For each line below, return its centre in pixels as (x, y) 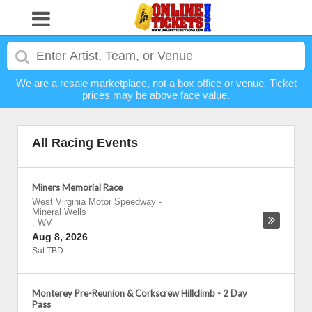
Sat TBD (48, 251)
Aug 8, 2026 (60, 237)
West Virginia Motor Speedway (94, 202)
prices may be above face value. (156, 95)
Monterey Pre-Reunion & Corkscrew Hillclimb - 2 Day (140, 293)
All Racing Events (85, 143)
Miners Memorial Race (77, 187)
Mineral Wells (59, 212)
